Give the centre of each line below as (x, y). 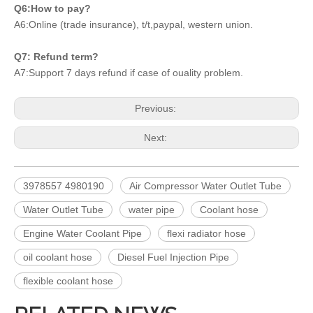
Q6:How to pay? (54, 8)
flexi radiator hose (206, 233)
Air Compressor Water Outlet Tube (205, 186)
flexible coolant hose (68, 281)
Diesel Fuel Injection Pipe (173, 257)
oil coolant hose (58, 257)
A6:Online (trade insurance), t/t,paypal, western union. (133, 24)
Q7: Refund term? (56, 57)
